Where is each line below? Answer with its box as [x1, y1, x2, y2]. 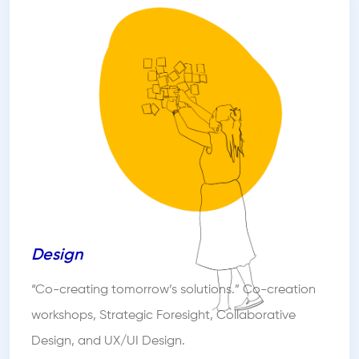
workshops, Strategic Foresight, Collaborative [31, 309, 296, 322]
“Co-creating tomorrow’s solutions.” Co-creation [31, 284, 316, 296]
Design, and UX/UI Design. [31, 335, 185, 348]
